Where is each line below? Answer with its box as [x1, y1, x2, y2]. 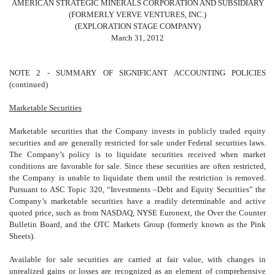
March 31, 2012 [111, 33, 164, 43]
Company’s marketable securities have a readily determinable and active [9, 196, 266, 206]
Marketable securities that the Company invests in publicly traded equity [9, 126, 266, 136]
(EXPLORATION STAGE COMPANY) [74, 21, 201, 31]
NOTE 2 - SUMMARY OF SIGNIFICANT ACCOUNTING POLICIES [9, 68, 266, 78]
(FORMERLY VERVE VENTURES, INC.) [69, 10, 206, 20]
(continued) [9, 80, 48, 90]
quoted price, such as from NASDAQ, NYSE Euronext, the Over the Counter [9, 208, 266, 218]
